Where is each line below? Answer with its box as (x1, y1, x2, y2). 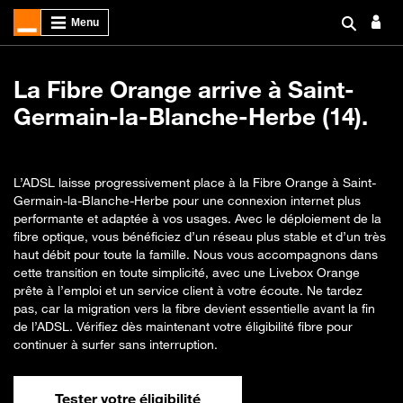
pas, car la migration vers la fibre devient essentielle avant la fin (13, 300, 375, 316)
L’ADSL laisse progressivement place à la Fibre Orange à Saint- (13, 175, 376, 190)
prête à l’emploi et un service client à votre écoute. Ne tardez (13, 282, 363, 298)
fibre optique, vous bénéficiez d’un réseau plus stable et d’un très (13, 228, 386, 244)
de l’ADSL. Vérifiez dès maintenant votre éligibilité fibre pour (13, 318, 353, 334)
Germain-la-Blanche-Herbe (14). (13, 103, 368, 130)
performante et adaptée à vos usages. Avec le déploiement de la (13, 210, 381, 226)
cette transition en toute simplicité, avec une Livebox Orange (13, 264, 360, 280)
